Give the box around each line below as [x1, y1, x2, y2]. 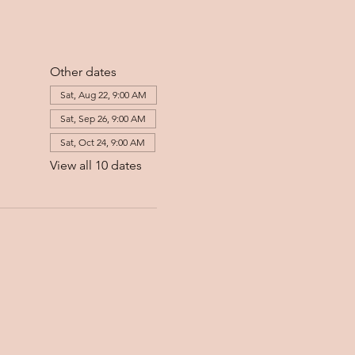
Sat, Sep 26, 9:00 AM [59, 113, 146, 124]
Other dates [49, 64, 116, 79]
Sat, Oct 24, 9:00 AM [59, 136, 145, 148]
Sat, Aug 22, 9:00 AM [59, 89, 147, 101]
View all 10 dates [49, 158, 142, 173]
